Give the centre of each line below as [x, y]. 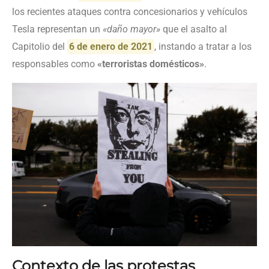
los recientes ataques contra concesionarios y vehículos [130, 11]
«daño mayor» [131, 29]
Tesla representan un [57, 29]
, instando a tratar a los [203, 46]
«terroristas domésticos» [151, 64]
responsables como [55, 64]
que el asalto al [194, 29]
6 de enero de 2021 [111, 46]
